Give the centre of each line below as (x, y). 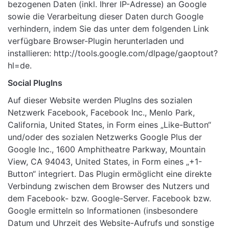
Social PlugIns (35, 83)
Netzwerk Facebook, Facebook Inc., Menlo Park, (101, 113)
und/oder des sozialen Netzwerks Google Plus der (105, 137)
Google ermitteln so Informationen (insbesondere (103, 211)
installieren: (31, 53)
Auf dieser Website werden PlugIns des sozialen (100, 100)
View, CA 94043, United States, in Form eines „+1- (105, 162)
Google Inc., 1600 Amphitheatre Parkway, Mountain (107, 150)
